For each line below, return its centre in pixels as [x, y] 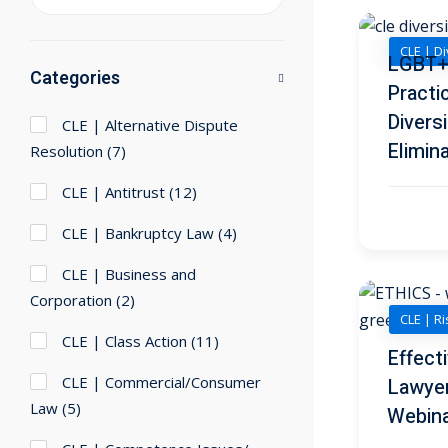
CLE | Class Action [124, 341]
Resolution [66, 151]
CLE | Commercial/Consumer [161, 382]
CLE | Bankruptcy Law [138, 233]
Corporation [71, 300]
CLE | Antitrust [113, 192]
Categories [75, 79]
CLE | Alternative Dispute [150, 125]
